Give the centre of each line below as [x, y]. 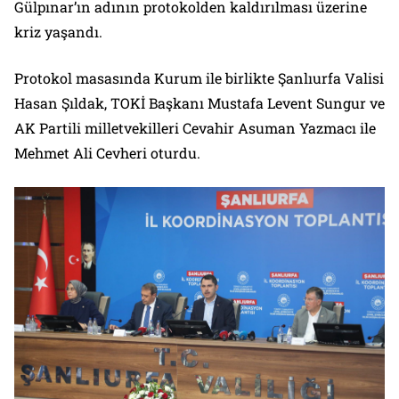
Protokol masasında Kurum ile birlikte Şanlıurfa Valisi [199, 78]
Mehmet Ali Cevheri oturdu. [107, 153]
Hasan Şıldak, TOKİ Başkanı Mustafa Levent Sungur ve [199, 103]
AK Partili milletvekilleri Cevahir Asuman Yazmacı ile [195, 128]
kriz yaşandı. [58, 32]
